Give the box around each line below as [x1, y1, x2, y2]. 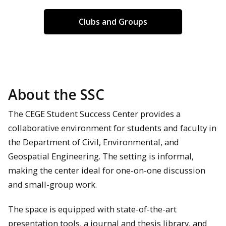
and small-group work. [8, 179, 97, 191]
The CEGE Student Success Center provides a [8, 108, 181, 120]
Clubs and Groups [78, 16, 147, 27]
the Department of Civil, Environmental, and [8, 136, 179, 148]
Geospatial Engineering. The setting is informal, [8, 150, 194, 162]
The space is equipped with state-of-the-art [8, 203, 177, 215]
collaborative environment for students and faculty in [8, 122, 216, 134]
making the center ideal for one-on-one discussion [8, 164, 205, 177]
